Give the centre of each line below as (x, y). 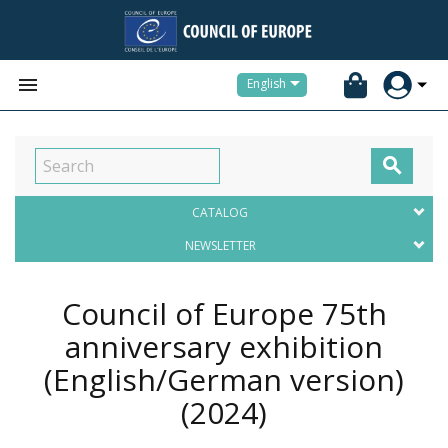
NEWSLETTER (220, 245)
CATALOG (220, 212)
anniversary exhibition (224, 346)
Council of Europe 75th (224, 313)
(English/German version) (224, 379)
